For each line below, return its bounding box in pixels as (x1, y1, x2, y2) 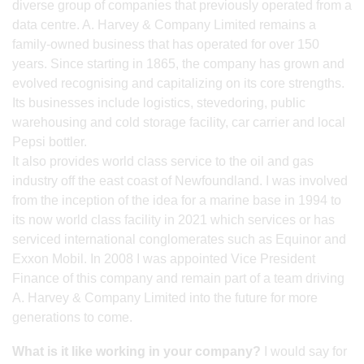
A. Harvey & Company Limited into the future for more (12, 290, 318, 305)
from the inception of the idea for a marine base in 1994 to (12, 193, 341, 207)
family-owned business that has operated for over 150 (12, 37, 319, 51)
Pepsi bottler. (12, 134, 87, 149)
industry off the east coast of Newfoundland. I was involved (12, 173, 348, 188)
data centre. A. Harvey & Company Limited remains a (12, 17, 316, 32)
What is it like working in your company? (12, 344, 261, 358)
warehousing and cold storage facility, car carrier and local (12, 115, 345, 129)
